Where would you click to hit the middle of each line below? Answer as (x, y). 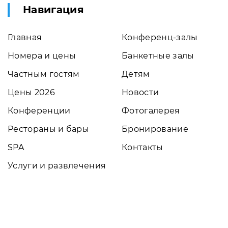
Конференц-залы (160, 37)
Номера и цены (42, 55)
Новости (140, 92)
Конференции (39, 110)
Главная (25, 37)
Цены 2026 (31, 92)
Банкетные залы (158, 55)
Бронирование (155, 129)
